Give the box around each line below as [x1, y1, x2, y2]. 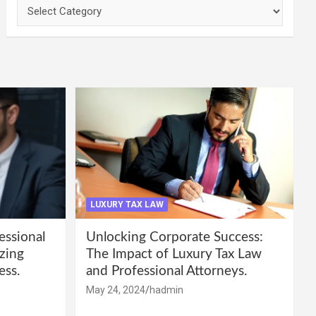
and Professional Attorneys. [85, 264, 247, 278]
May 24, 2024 [85, 284, 145, 296]
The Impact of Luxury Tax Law [85, 247, 262, 261]
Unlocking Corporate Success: [85, 230, 263, 244]
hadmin [149, 284, 183, 296]
